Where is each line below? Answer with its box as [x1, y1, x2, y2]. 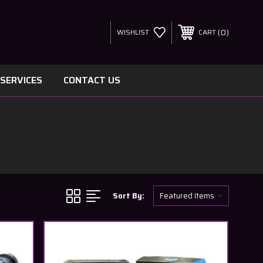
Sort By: [113, 190, 144, 202]
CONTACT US [63, 73, 120, 87]
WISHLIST [116, 26, 149, 38]
